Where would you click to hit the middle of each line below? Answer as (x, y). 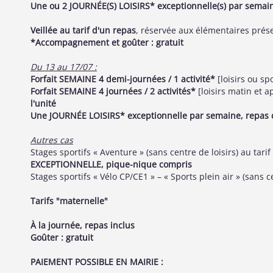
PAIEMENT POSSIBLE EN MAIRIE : (97, 262)
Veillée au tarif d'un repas (83, 30)
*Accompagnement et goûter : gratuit (107, 42)
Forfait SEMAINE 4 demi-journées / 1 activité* (123, 79)
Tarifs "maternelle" (69, 201)
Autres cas (52, 140)
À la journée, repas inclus (83, 225)
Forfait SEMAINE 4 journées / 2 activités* (114, 91)
